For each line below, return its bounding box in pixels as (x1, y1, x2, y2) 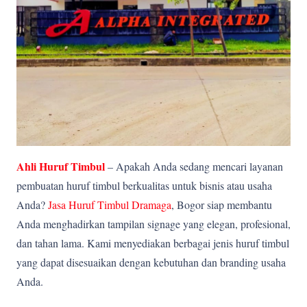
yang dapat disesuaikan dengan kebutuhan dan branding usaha (16, 255, 286, 269)
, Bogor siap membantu (171, 197, 272, 212)
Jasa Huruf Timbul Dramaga (48, 197, 171, 212)
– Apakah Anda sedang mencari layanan (108, 159, 283, 173)
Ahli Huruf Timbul (16, 158, 105, 174)
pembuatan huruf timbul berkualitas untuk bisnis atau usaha (16, 178, 272, 193)
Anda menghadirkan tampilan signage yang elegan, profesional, (16, 217, 291, 231)
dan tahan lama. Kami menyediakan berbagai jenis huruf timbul (16, 236, 289, 250)
